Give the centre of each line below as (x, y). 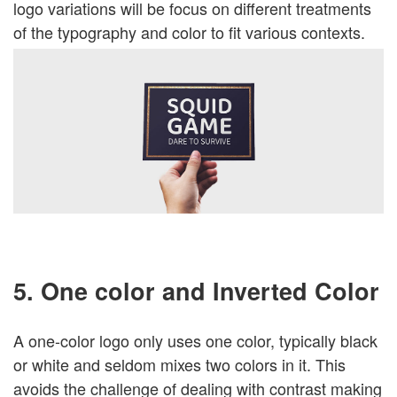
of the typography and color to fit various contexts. (189, 32)
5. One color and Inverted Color (196, 291)
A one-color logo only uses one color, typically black (195, 340)
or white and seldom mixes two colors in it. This (179, 364)
